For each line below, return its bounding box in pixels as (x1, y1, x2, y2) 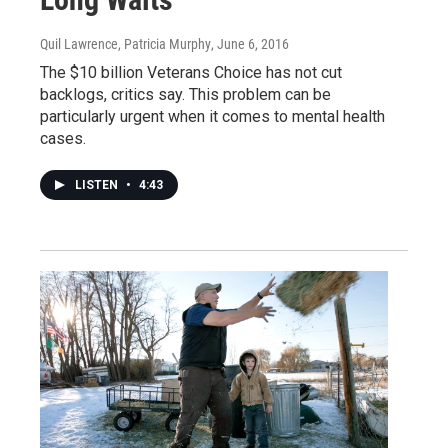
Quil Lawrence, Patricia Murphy (40, 35, 211, 52)
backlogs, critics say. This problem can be (40, 84, 331, 104)
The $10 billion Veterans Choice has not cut (40, 62, 342, 82)
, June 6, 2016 (211, 35, 289, 52)
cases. (40, 128, 86, 148)
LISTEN (75, 177, 121, 192)
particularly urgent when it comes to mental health (40, 106, 385, 126)
